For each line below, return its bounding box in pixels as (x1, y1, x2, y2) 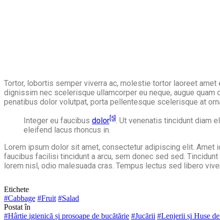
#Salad (58, 194, 79, 203)
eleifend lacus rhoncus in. (24, 125, 110, 135)
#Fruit (37, 194, 56, 203)
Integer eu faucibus (24, 116, 92, 126)
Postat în (4, 203, 30, 212)
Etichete (4, 185, 29, 194)
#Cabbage (4, 194, 35, 203)
